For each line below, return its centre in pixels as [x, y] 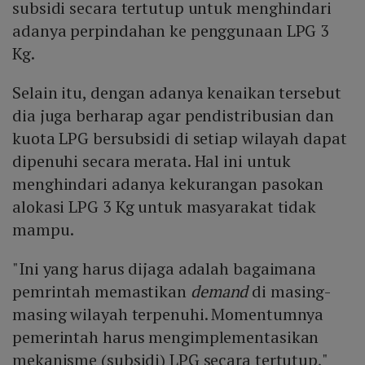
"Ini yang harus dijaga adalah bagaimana [165, 269]
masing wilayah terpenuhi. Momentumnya [168, 314]
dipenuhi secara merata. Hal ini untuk [152, 161]
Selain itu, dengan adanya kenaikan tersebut [177, 93]
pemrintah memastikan [101, 292]
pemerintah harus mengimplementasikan [166, 337]
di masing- [290, 292]
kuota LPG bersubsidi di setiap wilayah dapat [180, 139]
